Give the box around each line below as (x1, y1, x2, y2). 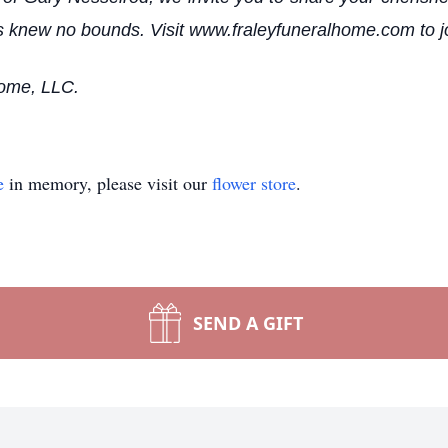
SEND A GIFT (193, 311, 303, 335)
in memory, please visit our (4, 171, 212, 195)
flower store (212, 171, 296, 195)
